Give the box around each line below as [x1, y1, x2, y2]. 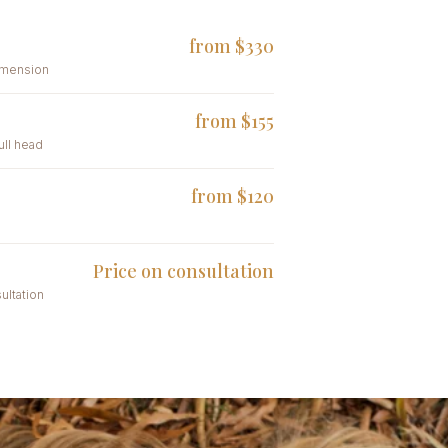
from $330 [189, 34, 275, 58]
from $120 [191, 184, 275, 208]
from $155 [195, 109, 275, 133]
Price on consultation [93, 259, 275, 283]
